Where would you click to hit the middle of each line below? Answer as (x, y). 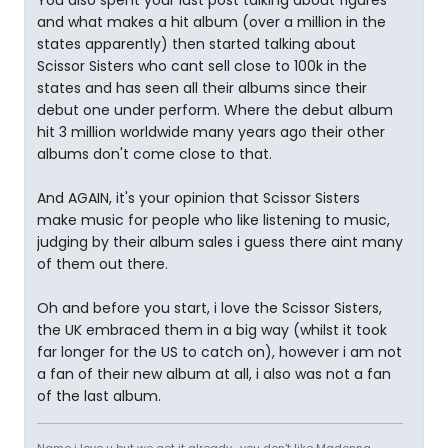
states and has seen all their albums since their (202, 88)
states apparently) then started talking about (196, 44)
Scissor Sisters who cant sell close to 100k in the (202, 66)
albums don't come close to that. (154, 154)
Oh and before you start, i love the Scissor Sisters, (209, 308)
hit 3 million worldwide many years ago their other (211, 132)
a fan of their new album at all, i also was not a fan (214, 374)
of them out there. (102, 264)
